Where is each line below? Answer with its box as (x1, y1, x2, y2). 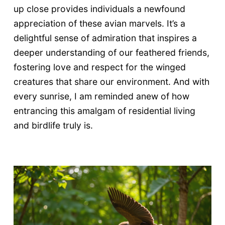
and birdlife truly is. (13, 120, 93, 131)
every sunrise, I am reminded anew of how (13, 91, 189, 102)
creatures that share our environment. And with (13, 76, 209, 87)
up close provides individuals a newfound (13, 4, 185, 15)
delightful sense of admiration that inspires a (13, 33, 197, 44)
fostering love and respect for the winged (13, 62, 186, 73)
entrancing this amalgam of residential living (13, 105, 195, 117)
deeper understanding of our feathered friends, (13, 47, 209, 58)
